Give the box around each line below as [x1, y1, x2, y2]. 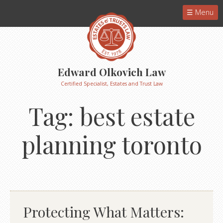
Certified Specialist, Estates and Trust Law [60, 80, 163, 88]
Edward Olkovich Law [57, 65, 166, 79]
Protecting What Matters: [22, 202, 184, 222]
